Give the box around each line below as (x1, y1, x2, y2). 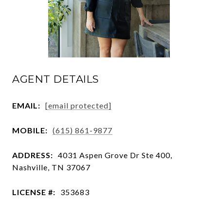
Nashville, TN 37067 (12, 162, 91, 172)
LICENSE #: (12, 187, 55, 197)
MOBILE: (12, 125, 48, 135)
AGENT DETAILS (12, 73, 99, 85)
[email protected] (45, 100, 111, 110)
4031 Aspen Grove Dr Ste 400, (58, 150, 172, 160)
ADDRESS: (12, 150, 53, 160)
